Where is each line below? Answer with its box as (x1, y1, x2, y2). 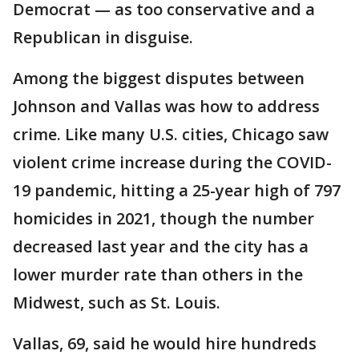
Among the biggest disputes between (13, 67, 305, 89)
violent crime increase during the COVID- (13, 151, 332, 173)
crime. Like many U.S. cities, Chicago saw (13, 123, 329, 145)
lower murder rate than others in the (13, 264, 303, 285)
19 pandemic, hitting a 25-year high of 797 (13, 179, 341, 201)
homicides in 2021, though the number (13, 208, 314, 229)
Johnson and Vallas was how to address (13, 95, 320, 117)
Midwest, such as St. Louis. (13, 292, 220, 313)
